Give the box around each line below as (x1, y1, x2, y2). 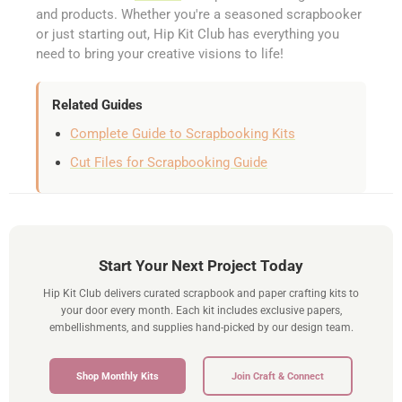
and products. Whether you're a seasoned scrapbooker (36, 5, 362, 22)
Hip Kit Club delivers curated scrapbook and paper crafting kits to (43, 286, 359, 300)
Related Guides (52, 96, 143, 113)
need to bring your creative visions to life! (36, 45, 284, 62)
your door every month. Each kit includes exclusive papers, (60, 303, 342, 317)
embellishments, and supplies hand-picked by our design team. (48, 320, 354, 334)
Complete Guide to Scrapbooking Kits (70, 125, 295, 142)
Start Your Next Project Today (99, 256, 303, 275)
